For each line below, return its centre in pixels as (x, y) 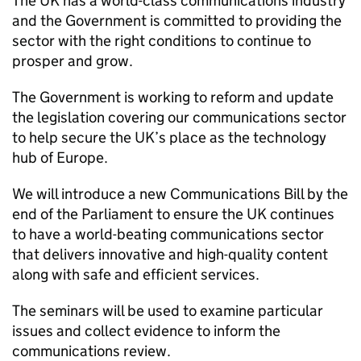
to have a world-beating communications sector (168, 234)
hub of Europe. (60, 158)
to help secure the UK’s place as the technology (169, 137)
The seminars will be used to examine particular (168, 311)
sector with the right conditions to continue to (162, 41)
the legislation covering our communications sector (179, 117)
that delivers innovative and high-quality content (170, 254)
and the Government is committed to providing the (177, 21)
